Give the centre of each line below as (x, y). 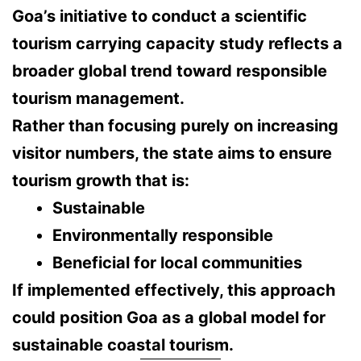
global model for (262, 318)
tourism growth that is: (101, 181)
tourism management (96, 99)
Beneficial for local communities (177, 263)
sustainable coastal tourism (120, 345)
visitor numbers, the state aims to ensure (172, 154)
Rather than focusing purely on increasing (175, 126)
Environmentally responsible (163, 236)
